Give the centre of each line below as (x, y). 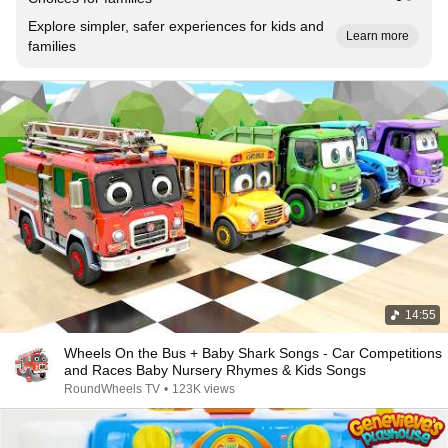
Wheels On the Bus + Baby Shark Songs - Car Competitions (253, 353)
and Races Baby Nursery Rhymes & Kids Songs (251, 370)
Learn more (377, 36)
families (52, 46)
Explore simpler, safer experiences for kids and (176, 26)
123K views (203, 389)
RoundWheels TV (112, 389)
